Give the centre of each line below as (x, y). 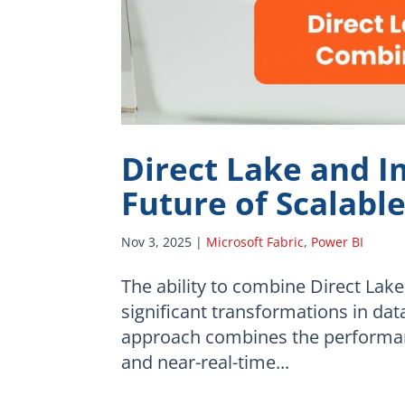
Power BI (338, 241)
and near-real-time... (206, 362)
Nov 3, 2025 (157, 241)
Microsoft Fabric (255, 241)
